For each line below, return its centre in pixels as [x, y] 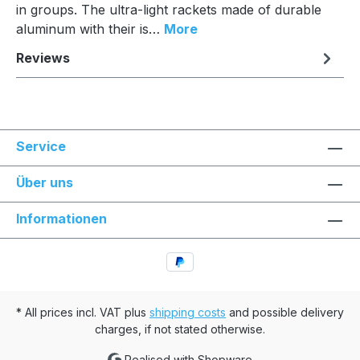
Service [41, 147]
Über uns [45, 183]
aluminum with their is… [90, 29]
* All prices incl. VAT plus [83, 312]
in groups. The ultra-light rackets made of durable [169, 10]
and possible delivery [285, 312]
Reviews [43, 58]
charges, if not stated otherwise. [180, 329]
